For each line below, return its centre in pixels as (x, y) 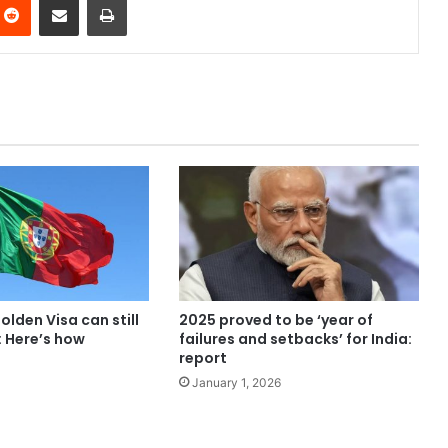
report (202, 358)
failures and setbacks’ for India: (295, 339)
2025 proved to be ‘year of (275, 320)
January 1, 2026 (236, 383)
